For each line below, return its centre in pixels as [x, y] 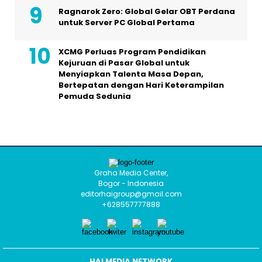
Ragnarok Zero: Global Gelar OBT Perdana [147, 11]
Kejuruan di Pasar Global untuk [124, 63]
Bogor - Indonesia [131, 183]
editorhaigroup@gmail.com [131, 194]
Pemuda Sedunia [95, 96]
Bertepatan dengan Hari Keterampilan [141, 85]
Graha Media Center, [131, 173]
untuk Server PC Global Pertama [127, 22]
